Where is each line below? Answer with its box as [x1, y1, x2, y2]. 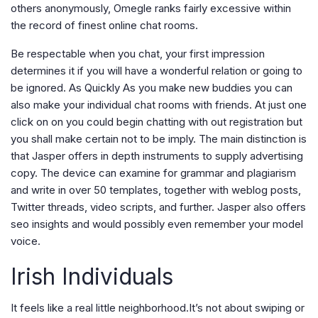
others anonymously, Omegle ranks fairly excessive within [11, 1, 291, 16]
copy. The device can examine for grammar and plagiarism [11, 166, 296, 180]
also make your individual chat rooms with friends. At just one [11, 98, 307, 112]
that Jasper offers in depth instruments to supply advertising [11, 149, 303, 163]
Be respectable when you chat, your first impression [11, 47, 265, 61]
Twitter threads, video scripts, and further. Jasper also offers [11, 200, 306, 214]
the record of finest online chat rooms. [11, 18, 198, 33]
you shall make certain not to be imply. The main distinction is [11, 132, 307, 146]
